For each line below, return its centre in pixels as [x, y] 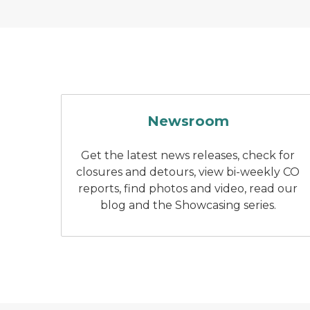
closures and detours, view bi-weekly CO [188, 172]
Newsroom [188, 121]
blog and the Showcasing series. [188, 205]
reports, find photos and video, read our [188, 189]
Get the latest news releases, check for [188, 155]
